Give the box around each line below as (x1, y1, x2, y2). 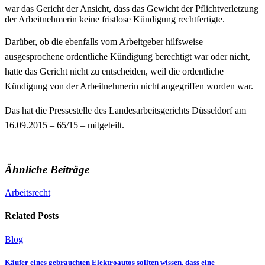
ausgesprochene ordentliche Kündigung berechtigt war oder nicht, (5, 51, 250, 62)
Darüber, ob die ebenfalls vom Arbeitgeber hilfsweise (5, 36, 203, 47)
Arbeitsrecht (5, 187, 50, 198)
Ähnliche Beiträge (5, 163, 89, 176)
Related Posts (5, 211, 59, 221)
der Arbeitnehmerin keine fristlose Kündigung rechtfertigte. (5, 14, 225, 24)
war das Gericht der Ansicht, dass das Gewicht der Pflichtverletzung (5, 3, 258, 14)
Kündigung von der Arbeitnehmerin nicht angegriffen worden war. (5, 80, 253, 91)
